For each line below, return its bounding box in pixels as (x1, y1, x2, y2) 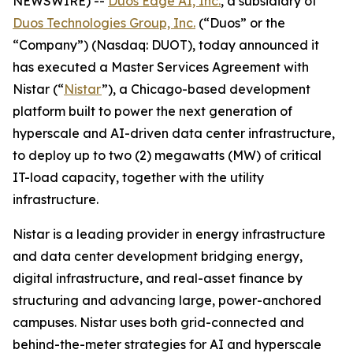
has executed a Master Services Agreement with (13, 59, 309, 75)
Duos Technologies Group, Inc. (13, 15, 195, 31)
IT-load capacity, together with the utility (13, 169, 264, 185)
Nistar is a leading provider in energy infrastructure (13, 226, 325, 242)
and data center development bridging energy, (13, 248, 303, 264)
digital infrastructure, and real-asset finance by (13, 270, 303, 286)
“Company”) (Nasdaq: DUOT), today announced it (13, 37, 319, 53)
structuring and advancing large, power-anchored (13, 292, 321, 308)
